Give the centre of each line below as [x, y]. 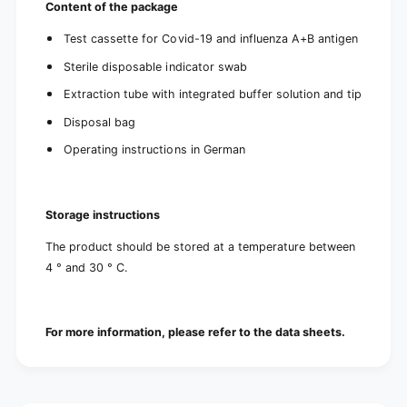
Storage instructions [102, 214]
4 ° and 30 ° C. [86, 268]
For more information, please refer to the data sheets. [195, 333]
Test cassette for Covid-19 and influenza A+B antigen [211, 39]
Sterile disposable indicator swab [155, 66]
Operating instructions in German [154, 150]
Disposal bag [100, 122]
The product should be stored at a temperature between [200, 247]
